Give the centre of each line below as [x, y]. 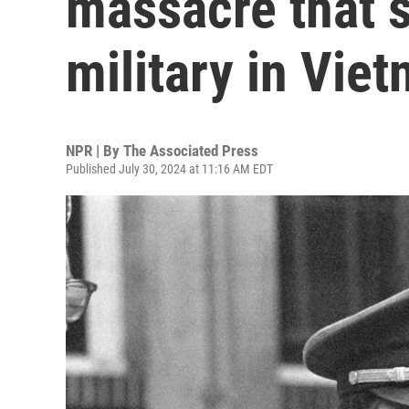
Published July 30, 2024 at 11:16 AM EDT [169, 169]
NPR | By [94, 151]
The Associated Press [191, 151]
